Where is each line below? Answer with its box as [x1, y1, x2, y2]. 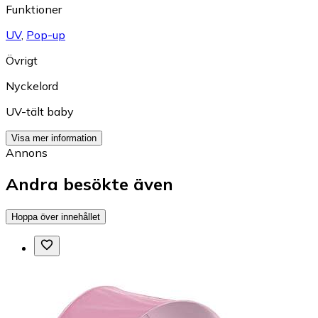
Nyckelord [6, 78, 58, 93]
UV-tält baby [6, 104, 74, 119]
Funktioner [6, 1, 62, 16]
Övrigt [6, 53, 38, 67]
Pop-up [26, 27, 65, 42]
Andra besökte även [6, 173, 173, 195]
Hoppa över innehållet [11, 212, 100, 223]
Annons [6, 145, 48, 160]
